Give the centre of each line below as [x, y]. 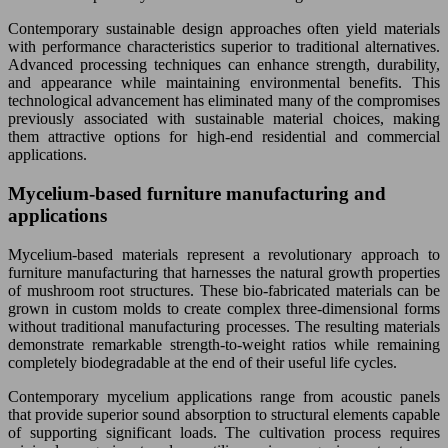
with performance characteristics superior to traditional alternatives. [224, 47]
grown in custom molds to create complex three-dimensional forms [224, 308]
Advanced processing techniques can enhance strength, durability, [224, 65]
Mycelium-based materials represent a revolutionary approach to [224, 254]
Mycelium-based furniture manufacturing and [197, 194]
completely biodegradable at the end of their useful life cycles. [202, 362]
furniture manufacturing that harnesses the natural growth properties [224, 272]
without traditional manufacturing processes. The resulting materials [224, 326]
